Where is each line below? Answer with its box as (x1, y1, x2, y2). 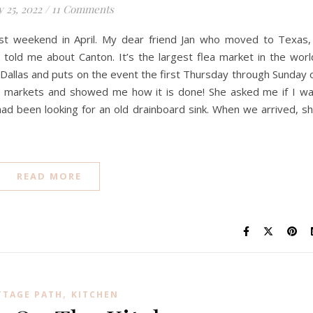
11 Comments (51, 2, 114, 16)
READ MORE (17, 170, 82, 182)
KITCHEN (71, 289, 119, 300)
